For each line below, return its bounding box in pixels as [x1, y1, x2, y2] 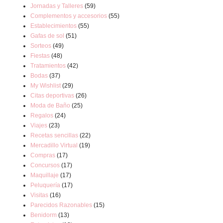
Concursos [30, 162, 60, 169]
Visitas [30, 192, 48, 199]
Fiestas [30, 52, 50, 59]
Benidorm [30, 212, 57, 219]
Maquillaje [30, 172, 59, 179]
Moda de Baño [30, 102, 70, 109]
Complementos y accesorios [30, 12, 107, 19]
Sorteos [30, 42, 51, 49]
